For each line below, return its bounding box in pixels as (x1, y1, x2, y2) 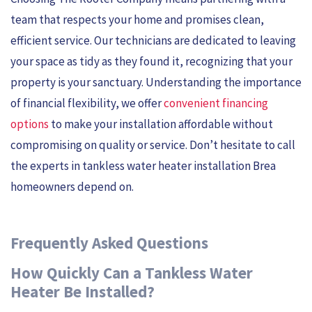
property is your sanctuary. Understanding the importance (10, 74, 302, 90)
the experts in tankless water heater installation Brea (10, 157, 276, 173)
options (10, 116, 49, 132)
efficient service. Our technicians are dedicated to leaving (10, 32, 296, 48)
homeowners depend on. (10, 178, 134, 194)
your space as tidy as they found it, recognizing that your (10, 53, 292, 69)
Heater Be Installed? (10, 281, 155, 302)
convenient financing (164, 95, 268, 111)
